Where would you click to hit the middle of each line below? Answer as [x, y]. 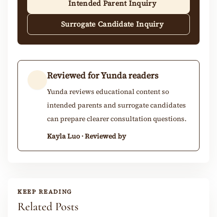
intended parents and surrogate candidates [116, 105]
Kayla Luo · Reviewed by [86, 136]
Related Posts [48, 206]
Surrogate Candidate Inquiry [112, 24]
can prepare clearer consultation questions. [117, 118]
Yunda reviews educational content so [108, 91]
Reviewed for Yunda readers [103, 75]
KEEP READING [45, 192]
